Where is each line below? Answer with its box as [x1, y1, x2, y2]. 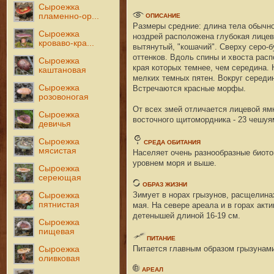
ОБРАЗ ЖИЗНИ [142, 180, 187, 188]
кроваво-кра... [39, 38, 95, 48]
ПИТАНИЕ [146, 234, 176, 242]
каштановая [39, 65, 87, 75]
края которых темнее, [132, 62, 215, 72]
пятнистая [39, 199, 80, 209]
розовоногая [39, 92, 89, 102]
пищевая [39, 226, 75, 236]
